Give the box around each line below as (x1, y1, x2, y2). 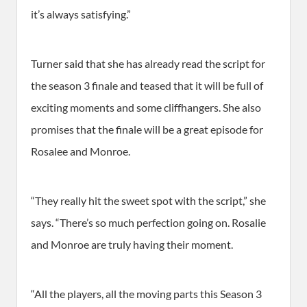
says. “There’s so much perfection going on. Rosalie (31, 216, 266, 230)
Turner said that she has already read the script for (31, 57, 265, 71)
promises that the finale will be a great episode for (31, 123, 263, 136)
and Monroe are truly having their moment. (31, 238, 233, 251)
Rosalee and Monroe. (31, 145, 130, 158)
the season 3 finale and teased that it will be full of (31, 79, 263, 93)
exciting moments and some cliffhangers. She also (31, 101, 261, 114)
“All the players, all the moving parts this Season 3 (31, 287, 262, 301)
